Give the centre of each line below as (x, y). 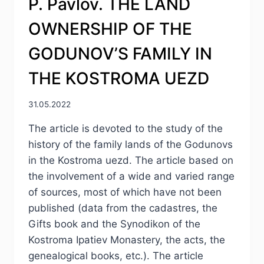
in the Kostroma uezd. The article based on (131, 161)
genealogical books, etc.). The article (116, 256)
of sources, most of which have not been (125, 192)
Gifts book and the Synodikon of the (114, 224)
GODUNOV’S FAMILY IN (120, 53)
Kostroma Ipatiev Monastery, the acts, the (127, 240)
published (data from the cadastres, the (123, 208)
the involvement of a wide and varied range (131, 176)
